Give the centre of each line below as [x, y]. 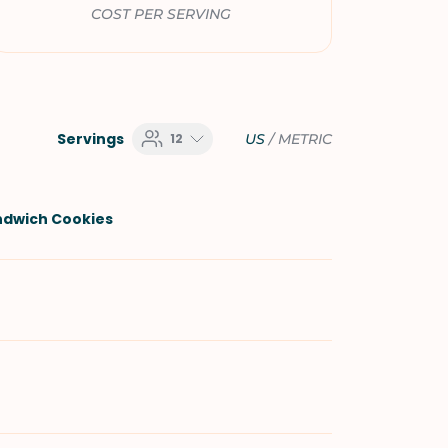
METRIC [305, 139]
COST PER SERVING [161, 14]
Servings [90, 139]
